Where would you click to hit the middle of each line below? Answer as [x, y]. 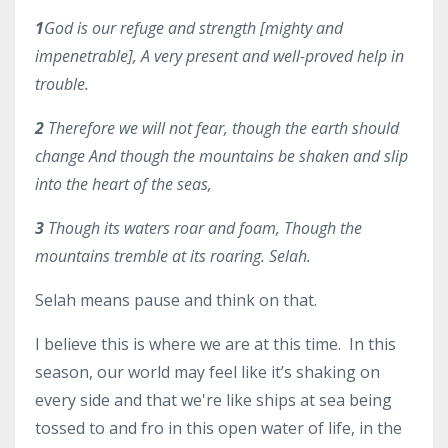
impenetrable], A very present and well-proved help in [219, 55]
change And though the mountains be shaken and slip [221, 155]
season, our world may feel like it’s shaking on [207, 371]
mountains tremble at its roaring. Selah [171, 255]
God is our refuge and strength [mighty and [193, 27]
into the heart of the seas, [123, 183]
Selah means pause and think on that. [176, 299]
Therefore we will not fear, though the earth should [223, 127]
